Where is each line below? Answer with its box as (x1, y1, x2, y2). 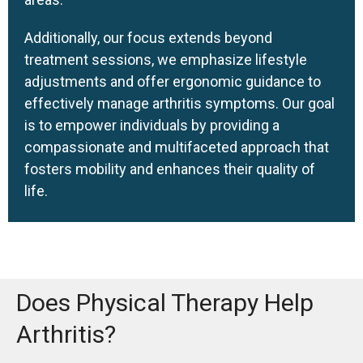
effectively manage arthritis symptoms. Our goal (24, 95, 335, 113)
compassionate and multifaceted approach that (24, 139, 329, 156)
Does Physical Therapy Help (16, 288, 314, 318)
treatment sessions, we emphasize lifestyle (24, 51, 307, 69)
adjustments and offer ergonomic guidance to (24, 73, 321, 91)
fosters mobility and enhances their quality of (24, 160, 315, 178)
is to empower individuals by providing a (24, 117, 280, 135)
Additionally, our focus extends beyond (24, 29, 272, 47)
